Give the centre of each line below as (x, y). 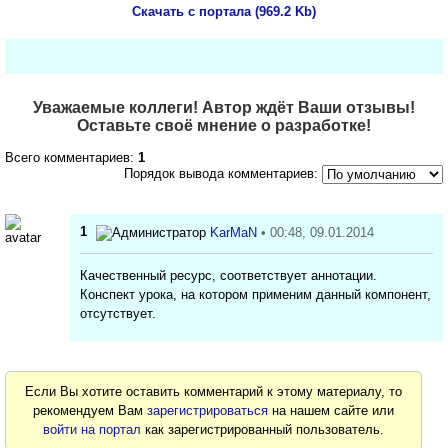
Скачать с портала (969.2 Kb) (224, 12)
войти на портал (92, 429)
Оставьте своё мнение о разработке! (224, 126)
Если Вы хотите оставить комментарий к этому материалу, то (214, 391)
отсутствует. (118, 313)
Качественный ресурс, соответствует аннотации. (228, 275)
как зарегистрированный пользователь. (263, 429)
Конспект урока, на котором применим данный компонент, (255, 294)
